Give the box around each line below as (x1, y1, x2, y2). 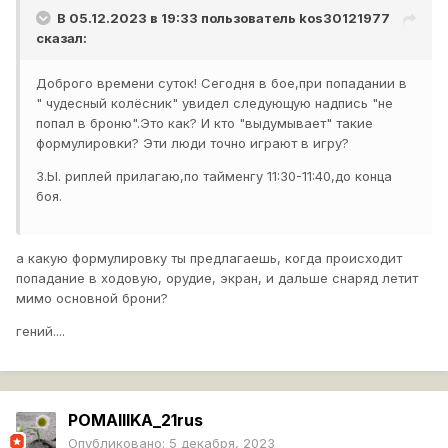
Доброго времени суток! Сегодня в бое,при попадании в (36, 75, 407, 92)
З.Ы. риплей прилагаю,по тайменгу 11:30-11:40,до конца (36, 168, 392, 185)
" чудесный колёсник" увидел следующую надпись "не (36, 95, 393, 112)
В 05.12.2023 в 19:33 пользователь (57, 10, 299, 27)
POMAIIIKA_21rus (68, 410, 203, 431)
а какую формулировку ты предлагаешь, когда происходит (16, 250, 402, 267)
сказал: (36, 30, 87, 47)
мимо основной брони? (16, 290, 168, 307)
